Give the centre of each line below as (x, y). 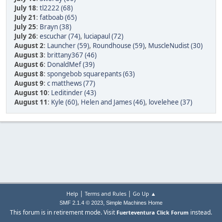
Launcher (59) (68, 46)
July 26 (25, 36)
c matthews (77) (71, 83)
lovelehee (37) (170, 102)
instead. (200, 212)
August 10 (31, 93)
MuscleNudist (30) (175, 46)
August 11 (31, 102)
